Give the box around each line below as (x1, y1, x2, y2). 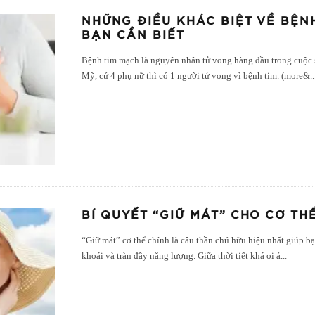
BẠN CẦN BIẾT (82, 29, 186, 41)
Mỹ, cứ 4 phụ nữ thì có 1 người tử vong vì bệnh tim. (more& (82, 70, 311, 81)
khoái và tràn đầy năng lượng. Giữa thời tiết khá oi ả (82, 251, 281, 262)
